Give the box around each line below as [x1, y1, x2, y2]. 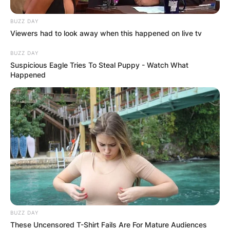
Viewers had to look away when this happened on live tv [10, 28, 202, 37]
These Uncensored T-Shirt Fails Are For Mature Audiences [10, 220, 207, 229]
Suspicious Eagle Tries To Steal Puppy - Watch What [10, 60, 188, 69]
